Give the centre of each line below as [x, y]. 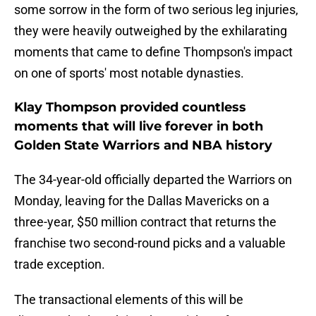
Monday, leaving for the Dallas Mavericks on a [142, 201]
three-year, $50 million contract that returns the [145, 222]
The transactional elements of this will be [129, 300]
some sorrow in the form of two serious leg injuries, [156, 10]
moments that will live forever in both [139, 127]
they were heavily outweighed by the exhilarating [151, 31]
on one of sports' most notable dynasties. [129, 73]
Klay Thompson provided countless [130, 108]
